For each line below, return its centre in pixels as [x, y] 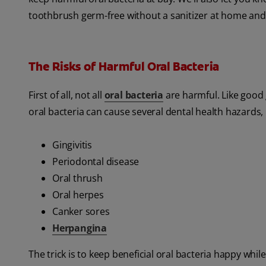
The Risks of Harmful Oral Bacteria [124, 67]
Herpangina [80, 228]
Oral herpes [78, 195]
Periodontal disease [96, 162]
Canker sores [81, 212]
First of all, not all [66, 95]
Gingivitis [72, 145]
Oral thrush [77, 178]
